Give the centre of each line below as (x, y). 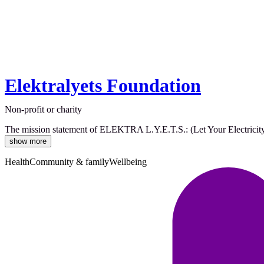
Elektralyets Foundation (103, 86)
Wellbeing (128, 162)
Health (17, 162)
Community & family (69, 162)
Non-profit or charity (43, 110)
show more (28, 141)
